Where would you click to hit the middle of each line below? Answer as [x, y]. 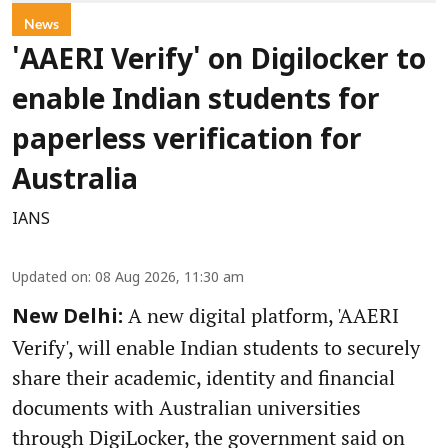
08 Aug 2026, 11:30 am [169, 279]
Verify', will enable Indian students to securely [216, 348]
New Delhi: [67, 318]
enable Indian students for [196, 102]
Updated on [50, 279]
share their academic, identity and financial [203, 378]
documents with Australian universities [186, 408]
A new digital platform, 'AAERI [261, 316]
